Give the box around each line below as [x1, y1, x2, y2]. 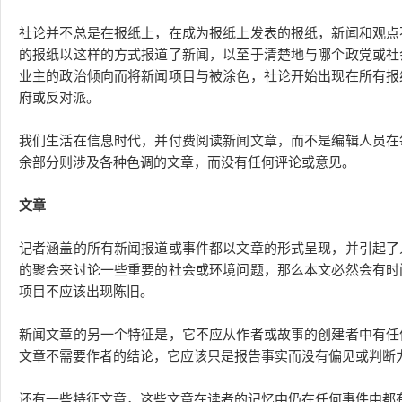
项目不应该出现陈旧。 [19, 282, 153, 300]
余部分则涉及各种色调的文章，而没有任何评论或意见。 [19, 153, 355, 170]
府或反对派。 [19, 88, 100, 106]
